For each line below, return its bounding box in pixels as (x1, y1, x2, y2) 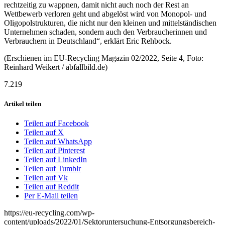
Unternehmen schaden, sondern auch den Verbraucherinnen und (4, 27, 207, 36)
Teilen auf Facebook (24, 119, 89, 128)
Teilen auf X (24, 128, 64, 137)
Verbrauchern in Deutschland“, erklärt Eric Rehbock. (4, 36, 172, 45)
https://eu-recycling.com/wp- (4, 208, 94, 217)
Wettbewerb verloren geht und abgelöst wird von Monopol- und (4, 9, 206, 18)
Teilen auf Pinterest (24, 146, 85, 155)
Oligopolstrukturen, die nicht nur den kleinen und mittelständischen (4, 18, 216, 27)
